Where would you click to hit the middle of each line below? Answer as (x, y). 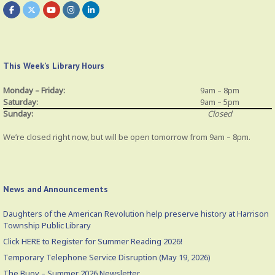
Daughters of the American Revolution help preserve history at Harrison (136, 214)
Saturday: (21, 102)
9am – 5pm (220, 102)
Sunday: (18, 113)
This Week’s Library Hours (54, 65)
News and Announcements (56, 189)
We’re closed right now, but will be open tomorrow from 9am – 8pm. (127, 137)
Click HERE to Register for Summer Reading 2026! (93, 242)
